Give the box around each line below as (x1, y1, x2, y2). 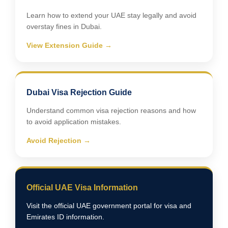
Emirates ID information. (26, 212, 104, 221)
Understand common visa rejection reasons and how (26, 106, 196, 115)
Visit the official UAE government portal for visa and (26, 201, 191, 210)
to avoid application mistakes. (26, 117, 121, 126)
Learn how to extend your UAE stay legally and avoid (26, 11, 196, 19)
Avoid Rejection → (26, 136, 91, 145)
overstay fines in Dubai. (26, 22, 102, 31)
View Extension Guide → (26, 41, 112, 49)
